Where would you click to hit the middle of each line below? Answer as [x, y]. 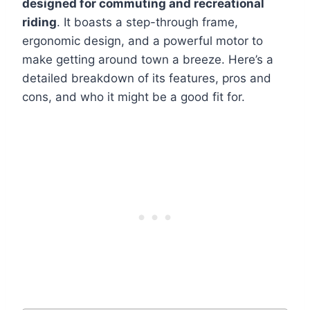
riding [39, 22]
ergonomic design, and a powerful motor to [143, 41]
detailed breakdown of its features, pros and [147, 79]
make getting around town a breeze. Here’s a [148, 60]
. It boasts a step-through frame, [147, 22]
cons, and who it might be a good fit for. [134, 97]
